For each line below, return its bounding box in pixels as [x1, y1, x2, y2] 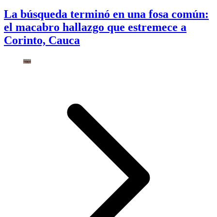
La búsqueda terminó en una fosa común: [4, 8, 209, 21]
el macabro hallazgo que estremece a [4, 21, 186, 34]
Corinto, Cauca [4, 34, 80, 47]
